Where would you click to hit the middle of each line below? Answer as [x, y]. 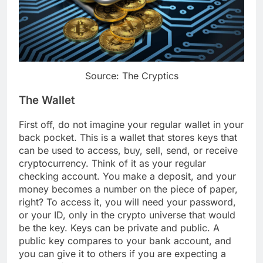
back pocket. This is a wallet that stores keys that [128, 137]
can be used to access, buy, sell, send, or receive [128, 150]
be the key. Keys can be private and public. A [119, 227]
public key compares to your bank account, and [125, 240]
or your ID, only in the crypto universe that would [127, 215]
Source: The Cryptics [131, 76]
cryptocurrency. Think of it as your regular [112, 163]
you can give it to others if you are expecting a [122, 253]
